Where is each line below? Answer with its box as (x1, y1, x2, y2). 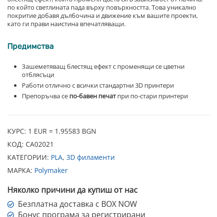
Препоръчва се (22, 91, 69, 100)
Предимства (7, 41, 54, 51)
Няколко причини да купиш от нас (7, 185, 138, 196)
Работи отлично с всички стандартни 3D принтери (22, 80, 174, 90)
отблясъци (22, 70, 54, 79)
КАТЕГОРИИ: (7, 153, 51, 162)
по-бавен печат (69, 91, 116, 100)
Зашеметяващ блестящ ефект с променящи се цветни (22, 62, 185, 71)
